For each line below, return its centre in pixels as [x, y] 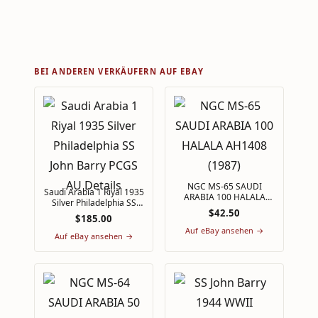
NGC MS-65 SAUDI [224, 186]
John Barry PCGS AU [94, 213]
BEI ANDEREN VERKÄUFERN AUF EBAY [119, 71]
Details [94, 224]
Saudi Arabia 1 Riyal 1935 [94, 192]
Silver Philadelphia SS [64, 202]
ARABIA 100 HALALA [224, 197]
